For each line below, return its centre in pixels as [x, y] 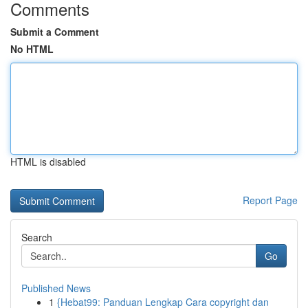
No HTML [32, 49]
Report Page [270, 200]
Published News [56, 288]
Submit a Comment [55, 32]
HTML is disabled [48, 162]
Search [37, 237]
